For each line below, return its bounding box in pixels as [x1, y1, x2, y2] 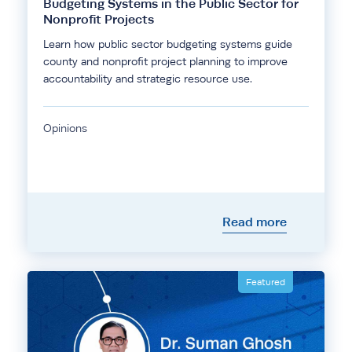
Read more [222, 214, 287, 229]
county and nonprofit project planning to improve [43, 55, 288, 68]
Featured [246, 277, 285, 288]
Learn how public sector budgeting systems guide [43, 38, 292, 50]
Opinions [43, 122, 87, 134]
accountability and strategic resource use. [43, 72, 252, 85]
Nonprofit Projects [43, 12, 160, 27]
